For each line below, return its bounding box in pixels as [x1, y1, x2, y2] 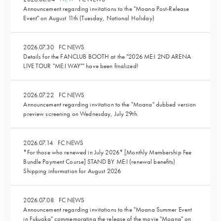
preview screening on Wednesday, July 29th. [23, 109, 139, 118]
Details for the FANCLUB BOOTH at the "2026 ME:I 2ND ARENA [23, 52, 191, 61]
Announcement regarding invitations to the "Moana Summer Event [23, 205, 192, 214]
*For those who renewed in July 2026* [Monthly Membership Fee [23, 147, 192, 156]
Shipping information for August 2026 [23, 166, 121, 175]
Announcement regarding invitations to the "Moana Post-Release [23, 4, 189, 13]
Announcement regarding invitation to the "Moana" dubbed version [23, 100, 196, 109]
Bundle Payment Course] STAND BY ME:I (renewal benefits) [23, 157, 176, 166]
